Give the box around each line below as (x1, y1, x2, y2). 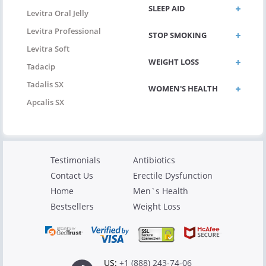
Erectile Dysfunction (133, 170, 213, 182)
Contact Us (50, 170, 93, 182)
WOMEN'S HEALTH (148, 83, 218, 94)
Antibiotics (133, 154, 175, 166)
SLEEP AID (148, 3, 185, 14)
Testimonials (50, 154, 100, 166)
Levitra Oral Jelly (27, 8, 88, 19)
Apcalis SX (27, 97, 64, 108)
